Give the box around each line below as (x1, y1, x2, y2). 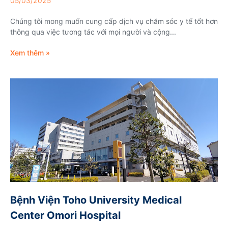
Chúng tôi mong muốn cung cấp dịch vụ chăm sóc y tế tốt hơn (10, 16, 218, 25)
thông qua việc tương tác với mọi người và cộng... (10, 27, 176, 36)
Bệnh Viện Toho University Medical (10, 193, 182, 206)
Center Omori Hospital (10, 209, 121, 221)
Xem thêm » (10, 48, 50, 57)
